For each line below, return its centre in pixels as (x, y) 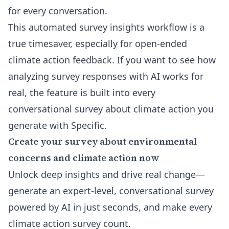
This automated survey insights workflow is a (106, 27)
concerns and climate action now (84, 158)
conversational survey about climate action (102, 109)
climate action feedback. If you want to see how (112, 60)
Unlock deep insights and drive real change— (107, 174)
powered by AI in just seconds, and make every (110, 207)
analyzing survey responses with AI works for (106, 76)
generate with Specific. (58, 125)
